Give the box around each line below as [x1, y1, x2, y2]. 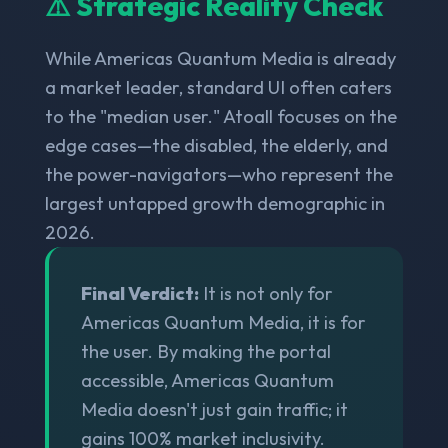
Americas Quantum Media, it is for [80, 310, 366, 334]
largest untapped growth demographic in [44, 191, 385, 215]
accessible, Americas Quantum [80, 368, 334, 392]
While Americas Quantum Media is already [44, 46, 396, 70]
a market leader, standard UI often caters [44, 75, 392, 99]
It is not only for [198, 281, 333, 305]
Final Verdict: [80, 281, 199, 305]
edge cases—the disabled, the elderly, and [44, 133, 388, 157]
